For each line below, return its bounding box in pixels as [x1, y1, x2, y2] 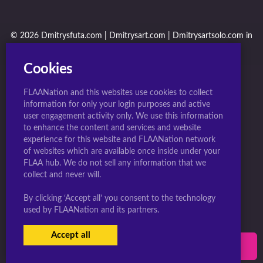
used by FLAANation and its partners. [23, 206, 159, 214]
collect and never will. [23, 171, 101, 179]
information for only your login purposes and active [23, 100, 210, 109]
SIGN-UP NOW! [130, 241, 211, 252]
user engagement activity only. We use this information [23, 112, 223, 120]
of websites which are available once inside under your [23, 147, 220, 156]
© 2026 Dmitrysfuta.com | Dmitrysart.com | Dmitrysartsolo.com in [11, 32, 252, 40]
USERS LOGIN [52, 241, 124, 252]
